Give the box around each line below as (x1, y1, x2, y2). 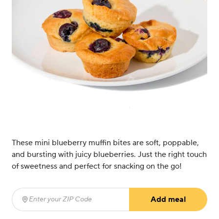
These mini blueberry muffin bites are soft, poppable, (12, 138, 199, 148)
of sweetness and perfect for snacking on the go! (12, 161, 182, 171)
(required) (93, 199, 131, 210)
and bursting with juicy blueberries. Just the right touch (12, 150, 207, 159)
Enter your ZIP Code (21, 199, 93, 210)
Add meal (151, 195, 186, 204)
